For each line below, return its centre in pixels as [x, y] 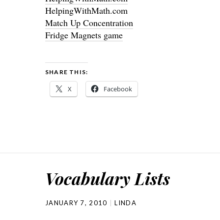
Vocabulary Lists [108, 178]
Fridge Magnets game [84, 35]
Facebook [118, 89]
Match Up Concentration [89, 23]
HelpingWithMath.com [86, 10]
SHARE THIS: [67, 72]
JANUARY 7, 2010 [76, 203]
